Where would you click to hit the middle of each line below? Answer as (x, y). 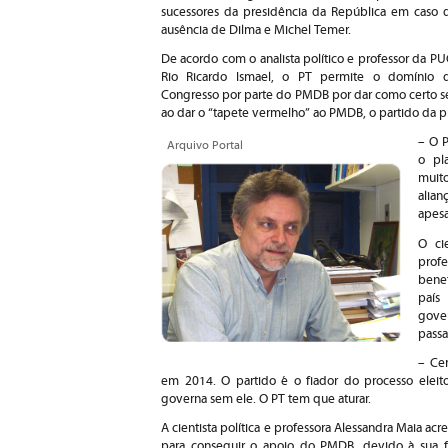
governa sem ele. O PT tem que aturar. (266, 399)
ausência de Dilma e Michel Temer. (256, 30)
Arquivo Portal (205, 145)
